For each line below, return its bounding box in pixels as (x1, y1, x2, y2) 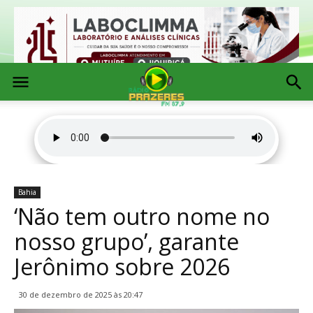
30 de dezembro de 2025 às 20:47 (19, 289, 143, 300)
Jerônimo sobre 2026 (14, 252, 230, 282)
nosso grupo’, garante (14, 226, 239, 256)
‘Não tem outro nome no (14, 201, 270, 231)
